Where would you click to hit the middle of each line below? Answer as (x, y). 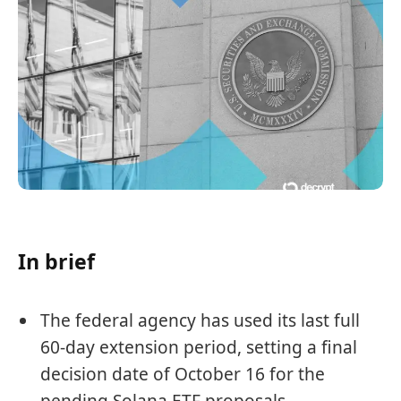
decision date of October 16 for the (183, 375)
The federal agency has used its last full (200, 321)
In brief (56, 261)
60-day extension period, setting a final (199, 348)
